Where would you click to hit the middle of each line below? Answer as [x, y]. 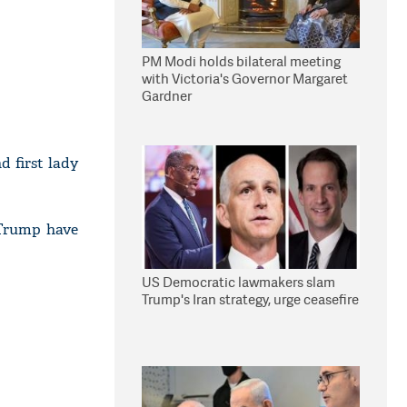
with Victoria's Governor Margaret [245, 79]
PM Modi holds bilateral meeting [241, 61]
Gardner [167, 96]
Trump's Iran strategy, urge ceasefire [250, 299]
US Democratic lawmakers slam [238, 282]
